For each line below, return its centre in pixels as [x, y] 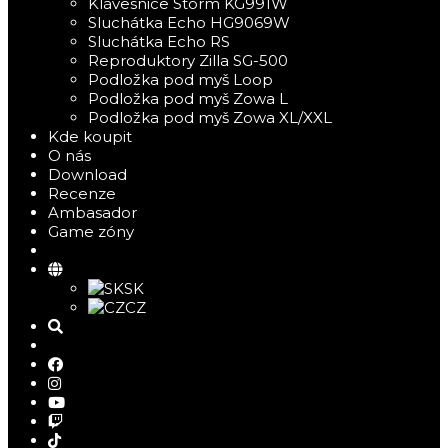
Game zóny [91, 231]
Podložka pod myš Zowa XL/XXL [210, 117]
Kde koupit [90, 136]
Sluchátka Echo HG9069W [189, 22]
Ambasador [92, 212]
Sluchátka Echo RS [159, 41]
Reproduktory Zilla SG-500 [188, 60]
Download [87, 174]
